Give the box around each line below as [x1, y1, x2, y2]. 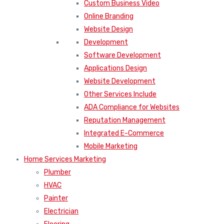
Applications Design [84, 64, 147, 73]
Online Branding [84, 12, 133, 21]
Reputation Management [84, 116, 165, 125]
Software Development [84, 51, 161, 60]
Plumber [44, 168, 71, 177]
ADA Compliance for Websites [84, 103, 179, 112]
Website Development [84, 77, 155, 86]
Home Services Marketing [24, 155, 106, 164]
